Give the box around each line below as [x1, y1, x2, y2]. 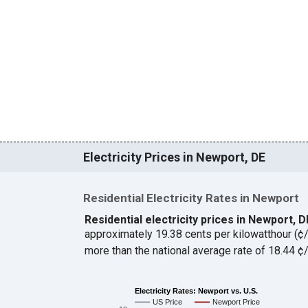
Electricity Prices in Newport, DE [82, 150, 265, 165]
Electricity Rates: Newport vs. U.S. [134, 286, 258, 295]
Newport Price [212, 298, 260, 307]
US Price [152, 298, 182, 307]
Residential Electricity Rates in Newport [82, 191, 299, 206]
